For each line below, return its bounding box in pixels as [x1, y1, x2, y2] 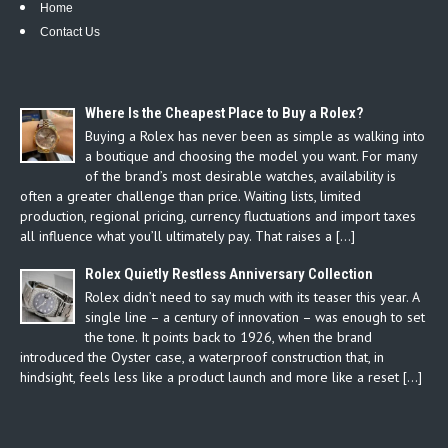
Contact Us [40, 25, 100, 40]
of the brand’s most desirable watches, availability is [85, 167, 396, 186]
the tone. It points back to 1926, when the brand [85, 328, 372, 347]
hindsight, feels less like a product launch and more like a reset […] [20, 368, 422, 387]
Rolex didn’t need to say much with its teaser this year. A [85, 288, 419, 307]
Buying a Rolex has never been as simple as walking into [85, 127, 425, 146]
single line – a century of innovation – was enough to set [85, 308, 425, 327]
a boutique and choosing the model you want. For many [85, 147, 417, 166]
